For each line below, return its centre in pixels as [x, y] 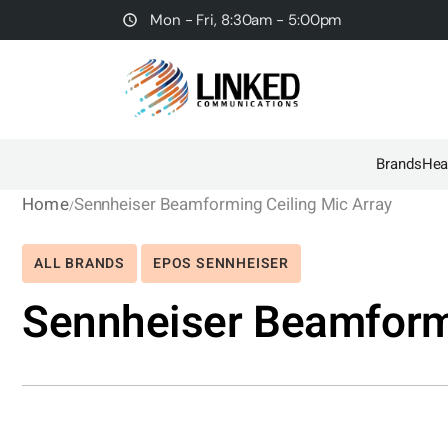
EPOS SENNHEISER [220, 263]
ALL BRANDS [79, 263]
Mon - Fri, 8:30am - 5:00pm [246, 19]
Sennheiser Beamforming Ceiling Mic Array [232, 204]
